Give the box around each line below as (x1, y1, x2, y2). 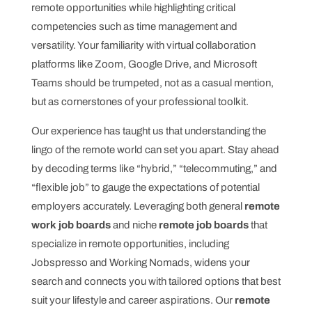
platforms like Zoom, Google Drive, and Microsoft (31, 58, 257, 70)
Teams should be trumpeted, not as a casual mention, (31, 77, 274, 88)
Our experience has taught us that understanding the (31, 125, 266, 136)
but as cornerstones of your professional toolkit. (31, 95, 249, 107)
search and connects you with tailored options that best (31, 275, 281, 287)
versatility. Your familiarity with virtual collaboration (31, 39, 256, 51)
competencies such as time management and (31, 20, 237, 32)
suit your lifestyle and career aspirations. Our (31, 294, 235, 306)
